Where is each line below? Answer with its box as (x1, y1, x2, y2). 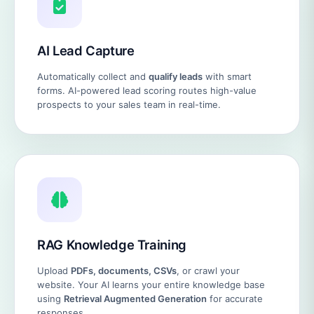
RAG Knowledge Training (37, 237, 186, 252)
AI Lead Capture (37, 43, 135, 58)
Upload (37, 265, 71, 276)
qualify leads (149, 71, 203, 82)
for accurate (207, 293, 263, 304)
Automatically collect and (37, 71, 149, 82)
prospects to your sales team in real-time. (37, 99, 221, 110)
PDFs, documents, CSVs (71, 265, 177, 276)
